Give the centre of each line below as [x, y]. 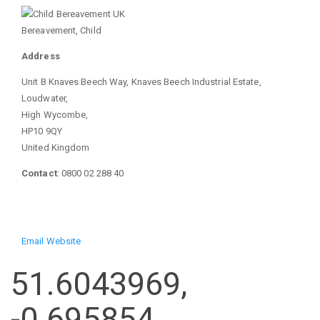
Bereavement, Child [61, 31]
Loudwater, [45, 99]
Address [41, 56]
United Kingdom [56, 148]
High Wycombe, [55, 115]
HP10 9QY [42, 131]
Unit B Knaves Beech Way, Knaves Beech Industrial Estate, [141, 82]
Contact [39, 174]
